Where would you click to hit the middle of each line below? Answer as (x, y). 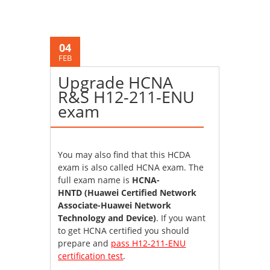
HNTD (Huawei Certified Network (127, 193)
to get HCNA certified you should (124, 231)
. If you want (181, 218)
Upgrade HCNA (116, 83)
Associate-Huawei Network (115, 206)
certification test (91, 256)
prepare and (85, 243)
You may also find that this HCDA (124, 155)
